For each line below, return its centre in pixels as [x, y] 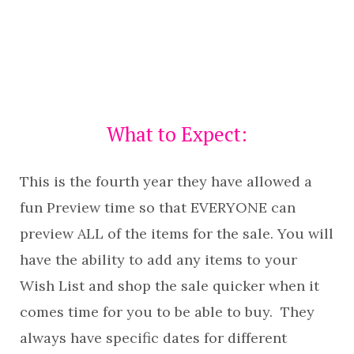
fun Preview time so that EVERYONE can [158, 207]
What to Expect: [177, 134]
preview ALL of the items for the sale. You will [177, 233]
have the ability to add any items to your [158, 259]
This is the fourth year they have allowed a [166, 181]
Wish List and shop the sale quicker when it [169, 285]
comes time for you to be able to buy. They [167, 311]
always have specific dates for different [153, 337]
